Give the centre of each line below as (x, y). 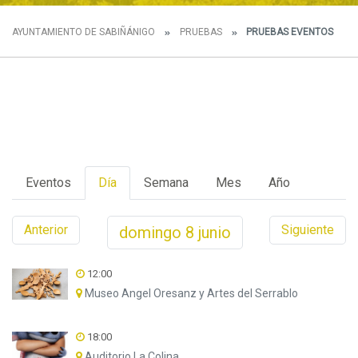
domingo (152, 233)
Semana (166, 183)
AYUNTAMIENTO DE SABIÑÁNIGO (84, 32)
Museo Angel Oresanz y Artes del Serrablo (190, 293)
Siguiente (308, 230)
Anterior (46, 230)
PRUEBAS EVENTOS (288, 32)
